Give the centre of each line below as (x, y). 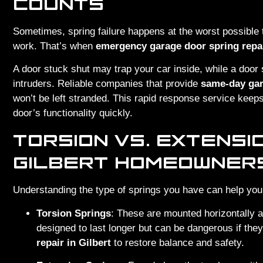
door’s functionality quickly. (73, 113)
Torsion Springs (74, 213)
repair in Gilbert (74, 242)
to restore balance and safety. (178, 242)
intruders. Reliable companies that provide (107, 84)
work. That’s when (54, 46)
